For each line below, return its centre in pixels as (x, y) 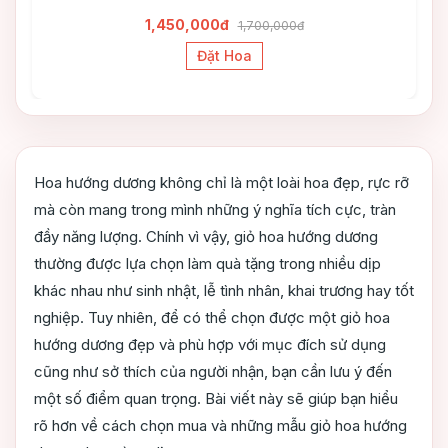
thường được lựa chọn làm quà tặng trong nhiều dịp (207, 264)
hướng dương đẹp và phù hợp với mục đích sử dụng (210, 345)
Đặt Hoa (224, 56)
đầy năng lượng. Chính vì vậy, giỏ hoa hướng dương (206, 237)
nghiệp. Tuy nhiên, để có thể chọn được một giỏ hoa (212, 318)
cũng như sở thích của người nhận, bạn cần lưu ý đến (213, 372)
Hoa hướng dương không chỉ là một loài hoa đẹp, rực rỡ (221, 183)
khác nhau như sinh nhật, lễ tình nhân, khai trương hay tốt (224, 291)
